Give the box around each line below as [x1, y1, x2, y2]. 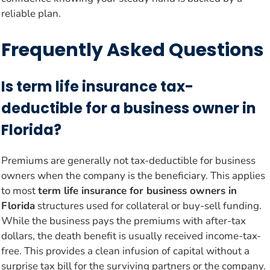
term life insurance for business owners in [38, 183, 237, 198]
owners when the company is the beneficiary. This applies [1, 168, 265, 183]
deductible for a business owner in [1, 98, 256, 118]
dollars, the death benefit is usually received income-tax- [1, 228, 261, 243]
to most [1, 183, 38, 198]
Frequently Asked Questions [1, 37, 264, 63]
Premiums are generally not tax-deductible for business [1, 153, 256, 168]
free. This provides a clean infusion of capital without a [1, 243, 250, 258]
